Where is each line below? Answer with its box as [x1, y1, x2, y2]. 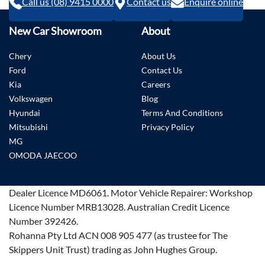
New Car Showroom [9, 25, 102, 38]
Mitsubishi [9, 122, 48, 132]
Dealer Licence [9, 187, 70, 199]
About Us [141, 51, 176, 62]
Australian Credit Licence [127, 201, 230, 213]
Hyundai [9, 108, 40, 118]
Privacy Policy [141, 122, 194, 132]
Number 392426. [9, 215, 78, 227]
